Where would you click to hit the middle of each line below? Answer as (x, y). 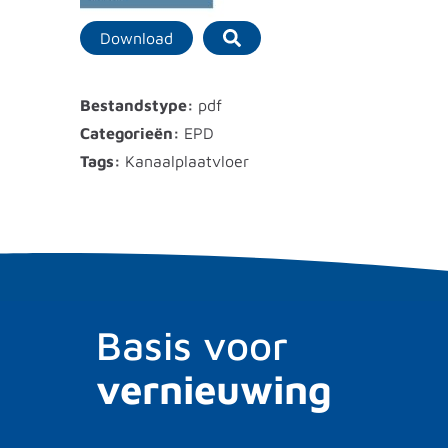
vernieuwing (214, 388)
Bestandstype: (139, 104)
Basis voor (192, 344)
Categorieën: (132, 132)
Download (136, 37)
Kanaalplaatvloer (187, 160)
